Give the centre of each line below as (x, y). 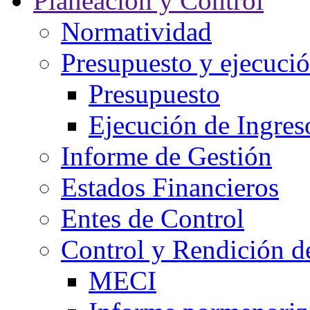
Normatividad (136, 31)
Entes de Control (153, 218)
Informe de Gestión (166, 156)
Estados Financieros (170, 187)
